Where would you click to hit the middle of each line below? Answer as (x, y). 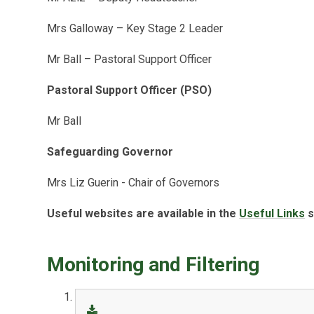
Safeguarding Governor (110, 152)
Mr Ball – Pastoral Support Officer (130, 60)
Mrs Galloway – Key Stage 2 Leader (135, 29)
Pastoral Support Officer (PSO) (130, 90)
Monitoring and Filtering (153, 265)
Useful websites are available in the (143, 214)
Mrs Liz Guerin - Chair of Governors (134, 183)
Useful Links (272, 214)
